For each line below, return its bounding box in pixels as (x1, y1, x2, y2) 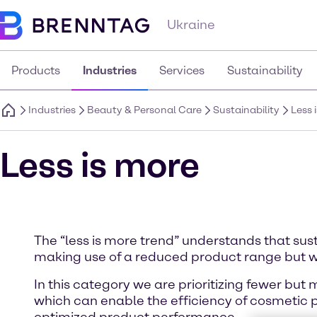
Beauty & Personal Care (87, 104, 202, 116)
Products (11, 64, 60, 77)
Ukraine (167, 17, 215, 33)
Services (159, 64, 204, 77)
